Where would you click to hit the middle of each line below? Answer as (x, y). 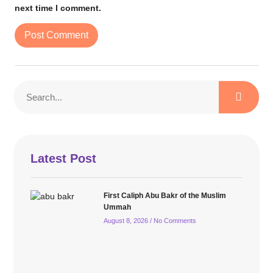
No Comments (174, 220)
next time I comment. (58, 8)
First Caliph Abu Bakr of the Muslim (165, 195)
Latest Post (64, 158)
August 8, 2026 (126, 220)
